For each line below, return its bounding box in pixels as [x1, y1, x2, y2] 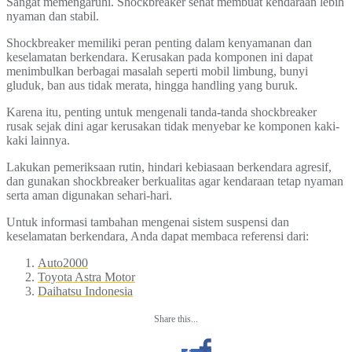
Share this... [154, 313, 198, 325]
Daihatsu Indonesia [38, 284, 133, 299]
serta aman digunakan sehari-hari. [6, 189, 172, 203]
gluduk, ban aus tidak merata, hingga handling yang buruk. [6, 79, 298, 93]
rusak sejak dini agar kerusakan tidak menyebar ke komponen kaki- [6, 119, 339, 134]
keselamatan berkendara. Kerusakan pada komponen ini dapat [6, 50, 313, 64]
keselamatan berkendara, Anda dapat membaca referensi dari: [6, 229, 309, 244]
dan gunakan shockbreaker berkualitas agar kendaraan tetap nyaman [6, 174, 343, 189]
